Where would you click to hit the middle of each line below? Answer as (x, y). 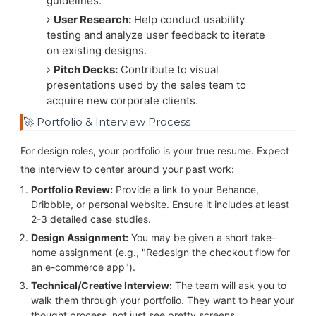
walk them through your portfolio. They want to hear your (162, 300)
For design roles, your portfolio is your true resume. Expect (154, 150)
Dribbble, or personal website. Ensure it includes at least (160, 204)
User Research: (93, 20)
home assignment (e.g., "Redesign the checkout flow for (160, 252)
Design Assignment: (79, 237)
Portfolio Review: (72, 189)
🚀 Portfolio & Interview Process (107, 121)
